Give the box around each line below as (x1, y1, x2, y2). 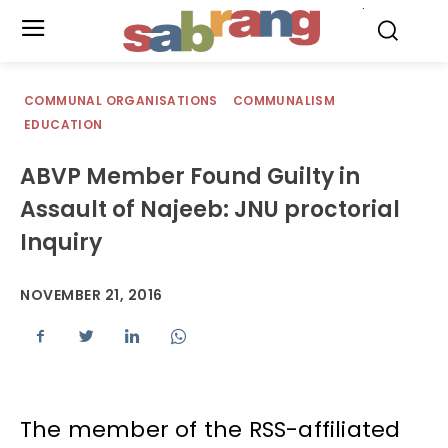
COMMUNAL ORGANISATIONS (24, 92, 218, 109)
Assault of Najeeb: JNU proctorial (20, 194, 400, 225)
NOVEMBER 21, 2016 (20, 285, 163, 306)
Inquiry (20, 227, 102, 258)
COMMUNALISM (232, 92, 336, 109)
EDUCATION (24, 116, 103, 133)
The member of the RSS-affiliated (20, 414, 401, 446)
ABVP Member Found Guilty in (20, 161, 360, 192)
